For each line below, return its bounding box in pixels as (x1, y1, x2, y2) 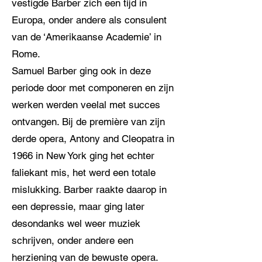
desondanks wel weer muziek (12, 218, 140, 229)
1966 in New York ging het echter (12, 150, 154, 161)
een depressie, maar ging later (12, 201, 144, 212)
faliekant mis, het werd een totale (12, 167, 156, 178)
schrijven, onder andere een (12, 235, 133, 246)
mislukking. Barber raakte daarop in (12, 184, 167, 195)
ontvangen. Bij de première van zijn (12, 116, 165, 127)
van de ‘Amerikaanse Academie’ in (12, 31, 161, 43)
